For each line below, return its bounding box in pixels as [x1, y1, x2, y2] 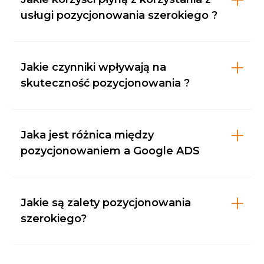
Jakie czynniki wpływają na [21, 61, 166, 74]
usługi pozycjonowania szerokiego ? [21, 9, 217, 22]
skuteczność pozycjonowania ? [21, 77, 190, 90]
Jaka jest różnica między [21, 128, 154, 141]
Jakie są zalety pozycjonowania [21, 196, 191, 209]
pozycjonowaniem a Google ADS [21, 144, 200, 157]
